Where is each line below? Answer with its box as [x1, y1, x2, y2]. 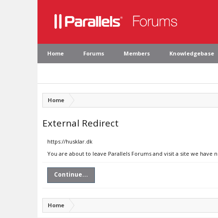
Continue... [54, 170, 88, 179]
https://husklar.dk [47, 138, 92, 145]
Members [124, 50, 150, 57]
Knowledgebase [169, 50, 214, 57]
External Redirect [42, 117, 119, 129]
